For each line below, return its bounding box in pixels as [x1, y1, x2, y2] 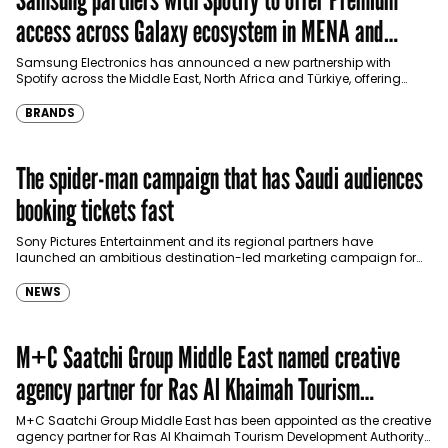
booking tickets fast [16, 192, 174, 229]
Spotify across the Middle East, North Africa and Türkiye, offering [16, 70, 401, 88]
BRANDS [25, 105, 75, 122]
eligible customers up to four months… [16, 86, 246, 104]
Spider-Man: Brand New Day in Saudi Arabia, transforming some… [16, 265, 416, 283]
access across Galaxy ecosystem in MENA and [16, 13, 384, 50]
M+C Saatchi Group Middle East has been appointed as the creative [16, 412, 431, 430]
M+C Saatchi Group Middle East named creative [16, 339, 400, 376]
